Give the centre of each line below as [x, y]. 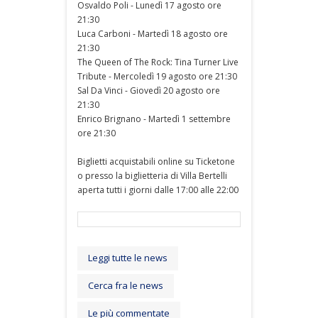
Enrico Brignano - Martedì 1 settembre [154, 119]
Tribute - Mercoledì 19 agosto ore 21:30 [157, 76]
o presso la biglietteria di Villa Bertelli [152, 175]
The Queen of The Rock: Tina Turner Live [158, 62]
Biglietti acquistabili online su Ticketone [156, 161]
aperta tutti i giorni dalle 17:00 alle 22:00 [158, 190]
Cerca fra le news [126, 285]
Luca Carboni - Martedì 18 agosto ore [153, 33]
